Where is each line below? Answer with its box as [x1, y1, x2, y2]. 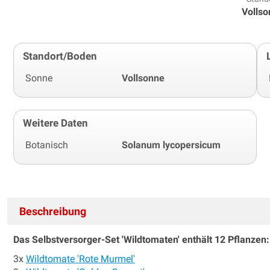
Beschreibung [19, 204, 86, 218]
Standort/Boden [23, 49, 97, 62]
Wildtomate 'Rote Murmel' [26, 253, 135, 265]
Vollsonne [122, 72, 165, 84]
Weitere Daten [23, 116, 88, 129]
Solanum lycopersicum [122, 139, 221, 151]
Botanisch [25, 139, 68, 151]
